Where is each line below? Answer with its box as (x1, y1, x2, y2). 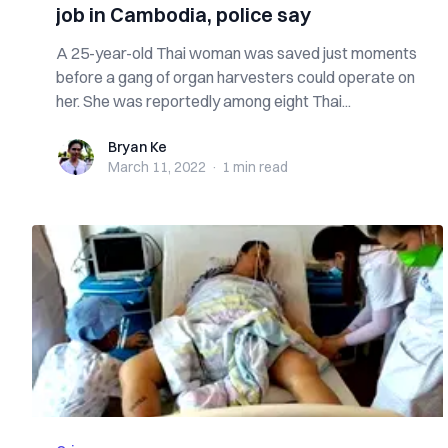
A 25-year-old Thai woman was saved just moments (56, 43, 417, 63)
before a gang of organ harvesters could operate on (56, 67, 415, 87)
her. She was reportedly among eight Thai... (56, 91, 351, 111)
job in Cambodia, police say (56, 2, 311, 27)
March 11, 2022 (108, 158, 206, 176)
